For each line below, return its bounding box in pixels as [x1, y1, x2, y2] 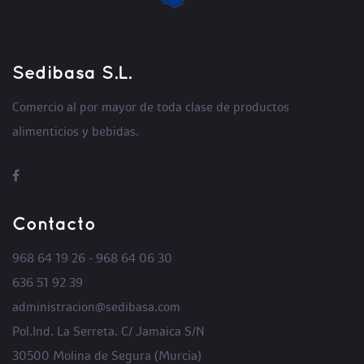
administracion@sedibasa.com [12, 299, 180, 314]
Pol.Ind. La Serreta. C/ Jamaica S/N [12, 323, 205, 339]
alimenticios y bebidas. [12, 123, 139, 139]
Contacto [12, 215, 96, 233]
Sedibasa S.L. [12, 64, 132, 82]
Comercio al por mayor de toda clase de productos [12, 99, 289, 115]
